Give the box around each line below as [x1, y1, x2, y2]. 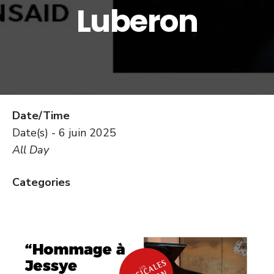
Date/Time [12, 108, 70, 123]
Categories [12, 175, 70, 190]
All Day [12, 143, 49, 157]
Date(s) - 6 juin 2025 [12, 125, 116, 140]
